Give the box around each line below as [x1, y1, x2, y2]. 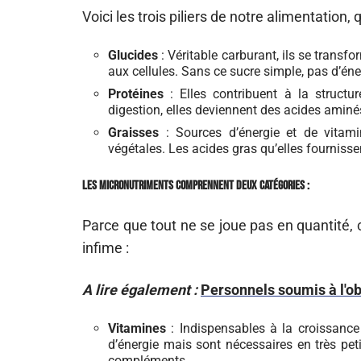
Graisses [108, 125, 159, 140]
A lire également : [82, 281, 197, 298]
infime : [82, 239, 129, 256]
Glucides [108, 48, 158, 63]
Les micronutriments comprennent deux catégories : [82, 178, 309, 193]
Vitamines [108, 321, 166, 336]
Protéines [108, 86, 164, 102]
